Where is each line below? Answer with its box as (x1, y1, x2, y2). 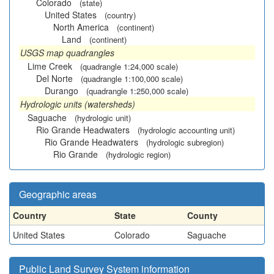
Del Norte (36, 72, 73, 84)
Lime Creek (28, 60, 72, 72)
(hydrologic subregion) (146, 136, 224, 148)
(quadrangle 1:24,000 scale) (80, 61, 178, 72)
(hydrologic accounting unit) (138, 124, 235, 136)
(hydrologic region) (106, 149, 171, 160)
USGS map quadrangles (20, 46, 114, 59)
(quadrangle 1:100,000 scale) (81, 73, 183, 84)
